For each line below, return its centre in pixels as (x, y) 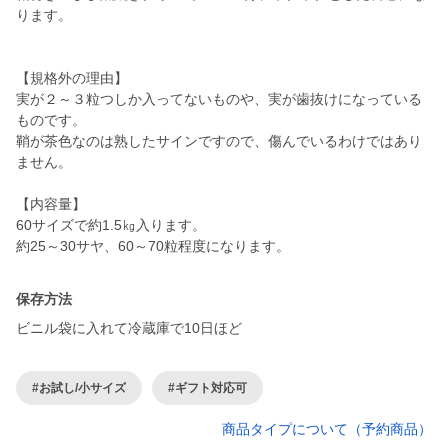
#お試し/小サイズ (79, 387)
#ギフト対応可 (207, 387)
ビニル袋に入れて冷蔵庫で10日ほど (129, 328)
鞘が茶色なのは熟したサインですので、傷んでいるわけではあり (219, 141)
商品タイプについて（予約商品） (327, 429)
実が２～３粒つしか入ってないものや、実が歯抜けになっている (219, 99)
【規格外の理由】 (72, 78)
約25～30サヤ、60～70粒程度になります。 (153, 246)
